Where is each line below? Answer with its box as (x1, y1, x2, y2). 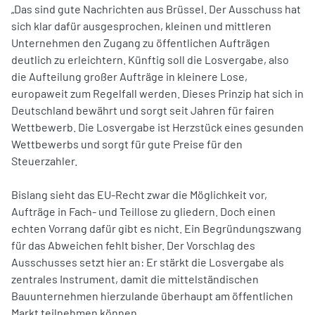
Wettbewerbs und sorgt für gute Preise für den (11, 136, 243, 150)
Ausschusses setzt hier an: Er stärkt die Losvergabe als (11, 255, 284, 269)
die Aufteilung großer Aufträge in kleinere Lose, (11, 69, 247, 83)
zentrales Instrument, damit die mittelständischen (11, 271, 259, 285)
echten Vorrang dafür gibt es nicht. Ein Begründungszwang (11, 221, 302, 235)
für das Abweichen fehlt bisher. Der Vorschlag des (11, 238, 255, 252)
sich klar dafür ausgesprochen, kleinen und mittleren (11, 18, 271, 32)
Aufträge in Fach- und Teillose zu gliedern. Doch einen (11, 204, 276, 218)
